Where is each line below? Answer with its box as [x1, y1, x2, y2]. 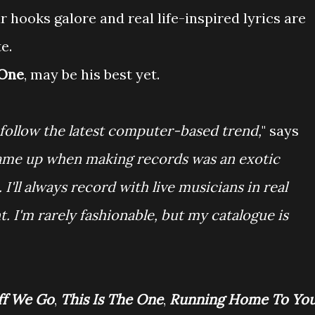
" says [262, 122, 299, 139]
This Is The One [60, 290, 163, 308]
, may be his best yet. [24, 65, 160, 83]
